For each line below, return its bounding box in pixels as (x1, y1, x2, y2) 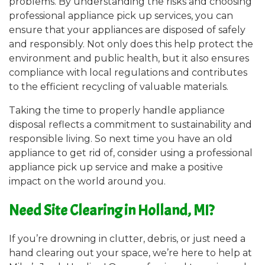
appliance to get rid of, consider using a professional (9, 147, 253, 159)
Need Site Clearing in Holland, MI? (9, 200, 214, 220)
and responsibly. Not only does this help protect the (9, 38, 253, 50)
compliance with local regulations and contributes (9, 67, 247, 79)
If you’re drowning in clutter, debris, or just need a (9, 232, 245, 244)
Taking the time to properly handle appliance (9, 105, 225, 117)
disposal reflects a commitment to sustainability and (9, 119, 252, 131)
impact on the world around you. (9, 176, 166, 188)
